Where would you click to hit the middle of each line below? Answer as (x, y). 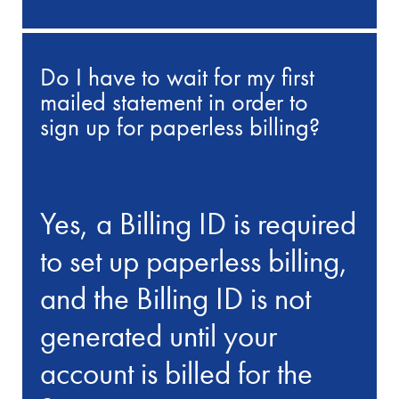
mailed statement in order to (175, 102)
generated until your (159, 336)
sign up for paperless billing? (180, 127)
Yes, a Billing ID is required (199, 224)
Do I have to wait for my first (178, 77)
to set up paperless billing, (195, 261)
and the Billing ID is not (176, 299)
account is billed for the (177, 374)
